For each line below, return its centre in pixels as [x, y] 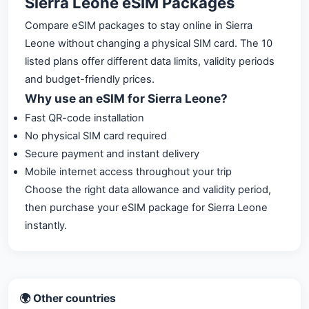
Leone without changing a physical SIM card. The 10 [149, 43]
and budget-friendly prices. [90, 79]
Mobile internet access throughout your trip [128, 171]
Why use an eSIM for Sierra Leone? [126, 98]
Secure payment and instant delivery [112, 153]
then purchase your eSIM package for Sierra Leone [146, 207]
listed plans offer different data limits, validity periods [150, 61]
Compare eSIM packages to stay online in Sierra [139, 25]
